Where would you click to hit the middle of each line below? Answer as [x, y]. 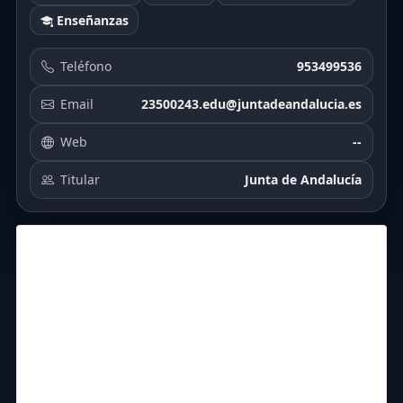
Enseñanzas [90, 20]
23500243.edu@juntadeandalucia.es [251, 104]
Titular [80, 180]
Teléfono [86, 67]
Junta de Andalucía [303, 180]
